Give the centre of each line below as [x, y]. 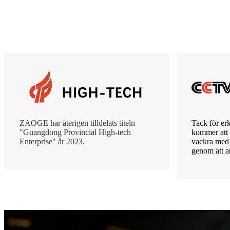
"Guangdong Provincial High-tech [75, 132]
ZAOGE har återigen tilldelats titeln [77, 123]
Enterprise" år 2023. [52, 141]
